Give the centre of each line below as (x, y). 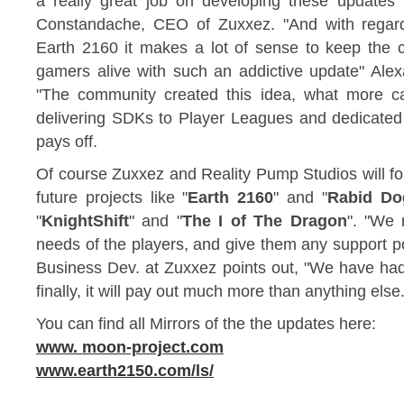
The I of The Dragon (264, 221)
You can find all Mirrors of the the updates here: (206, 324)
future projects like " (112, 197)
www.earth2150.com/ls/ (125, 371)
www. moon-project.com (130, 347)
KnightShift (85, 221)
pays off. (67, 142)
